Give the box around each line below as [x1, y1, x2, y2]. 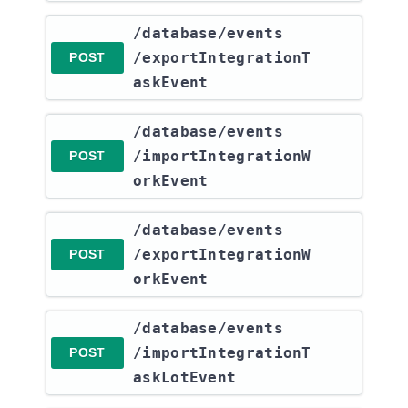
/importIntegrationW [133, 148, 311, 165]
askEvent [133, 74, 209, 91]
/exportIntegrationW [133, 246, 311, 263]
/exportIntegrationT [133, 49, 311, 66]
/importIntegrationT [133, 344, 311, 362]
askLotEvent [133, 369, 237, 386]
